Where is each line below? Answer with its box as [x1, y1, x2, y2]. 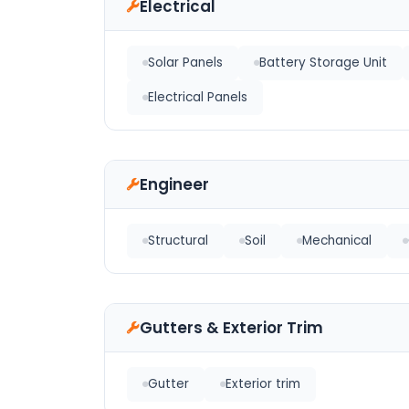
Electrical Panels [148, 89, 247, 106]
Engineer [140, 173, 209, 195]
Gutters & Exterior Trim [140, 317, 323, 339]
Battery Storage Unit [259, 54, 387, 71]
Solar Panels [148, 54, 223, 71]
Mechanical [302, 232, 372, 249]
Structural [148, 232, 208, 249]
